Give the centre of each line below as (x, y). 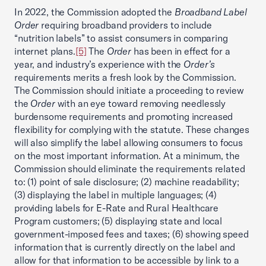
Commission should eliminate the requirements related (130, 169)
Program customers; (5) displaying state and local (118, 221)
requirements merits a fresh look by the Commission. (125, 77)
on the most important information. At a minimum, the (127, 156)
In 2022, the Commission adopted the (94, 12)
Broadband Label (210, 12)
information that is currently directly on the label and (125, 247)
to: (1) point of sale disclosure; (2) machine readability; (127, 182)
